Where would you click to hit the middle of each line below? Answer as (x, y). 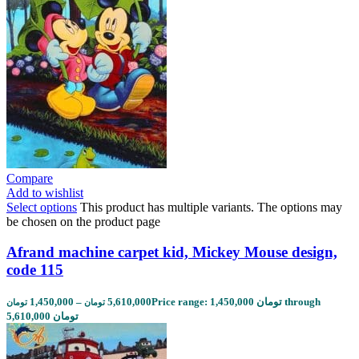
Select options (42, 207)
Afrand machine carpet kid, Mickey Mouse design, (172, 252)
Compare (30, 178)
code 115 (35, 270)
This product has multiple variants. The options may (211, 207)
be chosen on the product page (83, 221)
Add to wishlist (45, 192)
